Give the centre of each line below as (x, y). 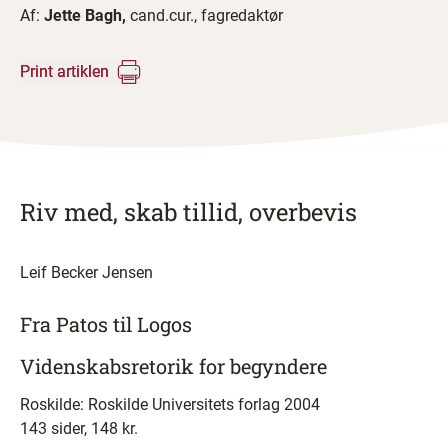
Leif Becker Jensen (86, 272)
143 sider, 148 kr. (79, 428)
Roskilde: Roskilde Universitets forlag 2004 (170, 404)
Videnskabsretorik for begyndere (173, 366)
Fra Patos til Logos (106, 324)
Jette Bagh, (87, 15)
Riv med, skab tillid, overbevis (188, 212)
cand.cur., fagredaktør (206, 15)
